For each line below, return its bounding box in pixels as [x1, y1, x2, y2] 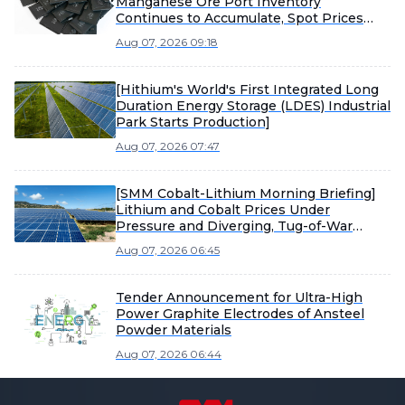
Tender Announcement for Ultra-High [116, 289, 363, 306]
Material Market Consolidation [116, 250, 314, 267]
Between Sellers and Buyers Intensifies [116, 234, 376, 250]
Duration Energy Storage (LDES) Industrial [116, 98, 391, 114]
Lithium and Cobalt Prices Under [116, 202, 330, 218]
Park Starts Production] [116, 114, 270, 130]
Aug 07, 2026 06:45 [116, 243, 220, 257]
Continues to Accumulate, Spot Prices [116, 10, 363, 26]
